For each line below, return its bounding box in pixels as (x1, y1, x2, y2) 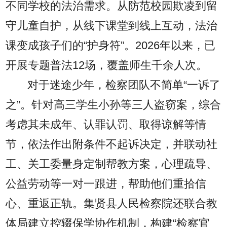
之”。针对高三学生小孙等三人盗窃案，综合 (6, 99, 221, 111)
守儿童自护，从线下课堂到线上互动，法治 (6, 20, 218, 32)
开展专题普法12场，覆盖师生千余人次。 (6, 59, 208, 72)
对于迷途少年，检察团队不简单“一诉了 (27, 79, 221, 92)
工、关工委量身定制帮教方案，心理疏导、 (6, 158, 218, 171)
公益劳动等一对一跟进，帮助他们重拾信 (6, 178, 207, 191)
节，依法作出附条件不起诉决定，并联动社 (6, 138, 218, 151)
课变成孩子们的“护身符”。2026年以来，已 (6, 40, 216, 52)
